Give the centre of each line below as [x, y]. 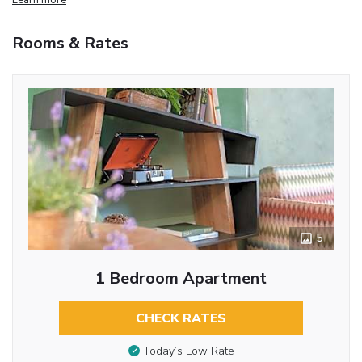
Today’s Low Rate [188, 351]
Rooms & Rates [70, 43]
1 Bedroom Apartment [181, 278]
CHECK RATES [181, 318]
